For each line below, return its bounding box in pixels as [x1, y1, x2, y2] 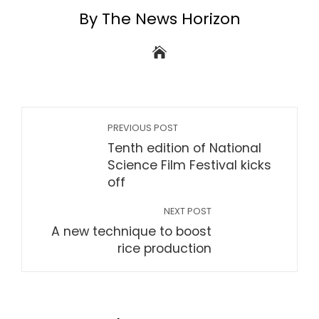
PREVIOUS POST [108, 122, 178, 134]
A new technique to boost [51, 223, 211, 240]
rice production [117, 240, 211, 257]
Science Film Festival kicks [108, 157, 271, 174]
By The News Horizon [78, 8, 241, 30]
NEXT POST [164, 205, 211, 217]
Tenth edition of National [108, 140, 261, 157]
